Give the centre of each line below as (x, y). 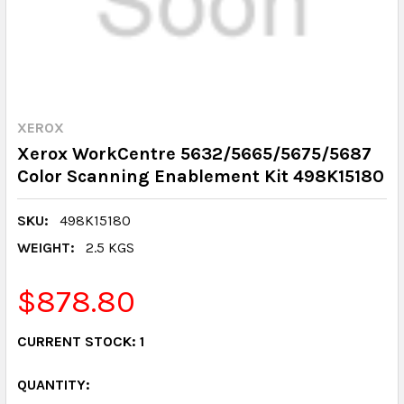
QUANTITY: (54, 385)
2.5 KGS (110, 248)
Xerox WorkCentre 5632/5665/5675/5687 (194, 154)
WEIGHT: (46, 248)
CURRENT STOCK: (78, 341)
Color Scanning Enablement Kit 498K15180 (201, 176)
